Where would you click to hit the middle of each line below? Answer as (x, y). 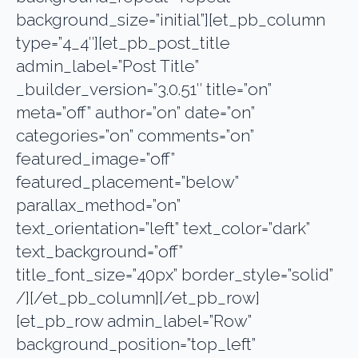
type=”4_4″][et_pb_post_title (123, 42)
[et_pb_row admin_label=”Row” (134, 320)
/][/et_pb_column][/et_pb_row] (138, 297)
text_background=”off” (99, 251)
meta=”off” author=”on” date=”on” (135, 112)
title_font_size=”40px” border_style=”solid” (175, 274)
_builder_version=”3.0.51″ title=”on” (144, 89)
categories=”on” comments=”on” (135, 135)
